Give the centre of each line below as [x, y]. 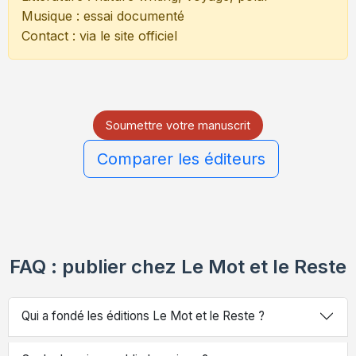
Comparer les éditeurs [181, 159]
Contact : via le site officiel [99, 36]
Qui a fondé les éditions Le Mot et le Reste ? [143, 315]
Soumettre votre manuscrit [178, 126]
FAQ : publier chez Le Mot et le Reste [178, 267]
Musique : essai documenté [103, 16]
